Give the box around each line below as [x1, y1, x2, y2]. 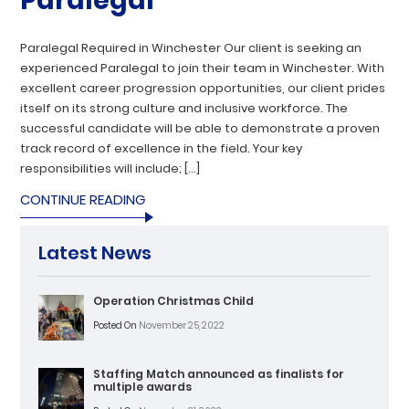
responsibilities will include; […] [20, 159, 201, 177]
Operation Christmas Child [93, 292, 255, 309]
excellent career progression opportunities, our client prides [20, 79, 386, 97]
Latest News [38, 239, 152, 266]
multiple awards [93, 378, 193, 394]
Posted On [93, 318, 138, 332]
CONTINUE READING [20, 189, 146, 209]
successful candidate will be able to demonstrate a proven [20, 119, 381, 137]
